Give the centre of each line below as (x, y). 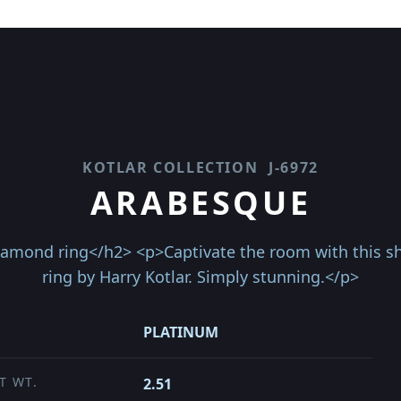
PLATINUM (181, 332)
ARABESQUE (200, 203)
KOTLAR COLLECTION (171, 167)
